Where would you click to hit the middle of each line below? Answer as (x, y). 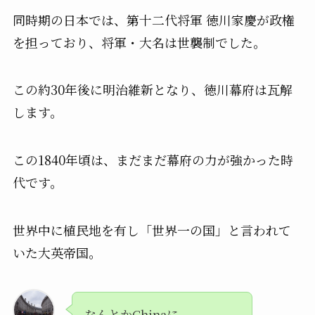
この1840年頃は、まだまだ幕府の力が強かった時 (153, 160)
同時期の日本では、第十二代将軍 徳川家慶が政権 (153, 19)
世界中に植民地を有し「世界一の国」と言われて (152, 230)
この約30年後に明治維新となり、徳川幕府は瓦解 (152, 90)
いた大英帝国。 (57, 253)
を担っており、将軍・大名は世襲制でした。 (139, 42)
